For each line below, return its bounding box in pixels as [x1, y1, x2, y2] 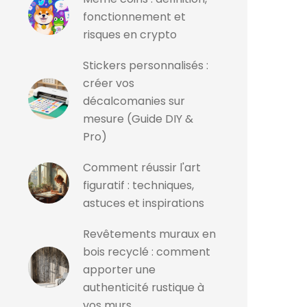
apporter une [83, 262, 156, 278]
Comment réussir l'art [83, 160, 201, 175]
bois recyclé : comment [83, 244, 210, 260]
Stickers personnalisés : [83, 58, 208, 73]
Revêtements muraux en [83, 226, 216, 242]
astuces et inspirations [83, 195, 204, 211]
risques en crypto [83, 27, 177, 42]
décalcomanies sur [83, 93, 185, 109]
